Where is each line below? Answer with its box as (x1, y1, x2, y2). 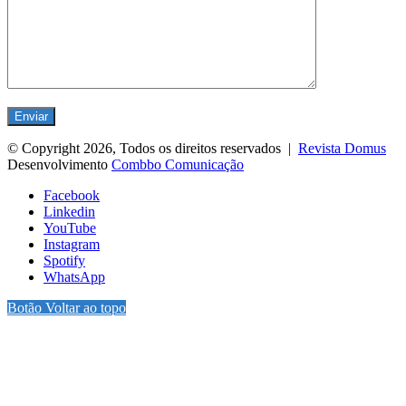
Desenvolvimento (7, 156, 111, 172)
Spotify (43, 252, 85, 268)
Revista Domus (298, 140, 386, 156)
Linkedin (43, 203, 95, 219)
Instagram (43, 236, 100, 252)
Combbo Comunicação (111, 156, 244, 172)
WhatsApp (43, 268, 105, 285)
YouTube (43, 219, 96, 236)
